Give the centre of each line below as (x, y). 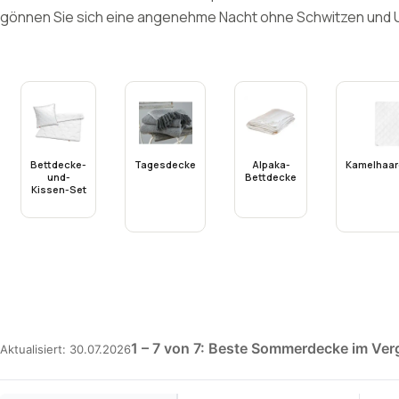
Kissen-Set (58, 189)
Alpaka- (271, 164)
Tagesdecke (165, 164)
